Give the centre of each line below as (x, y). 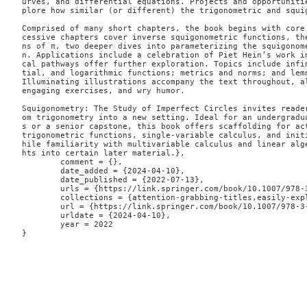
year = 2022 (41, 225)
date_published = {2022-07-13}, (41, 180)
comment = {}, (41, 162)
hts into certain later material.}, (103, 153)
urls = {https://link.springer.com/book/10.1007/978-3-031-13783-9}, (41, 189)
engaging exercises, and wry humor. (103, 91)
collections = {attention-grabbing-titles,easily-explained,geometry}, (41, 198)
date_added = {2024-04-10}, (41, 171)
